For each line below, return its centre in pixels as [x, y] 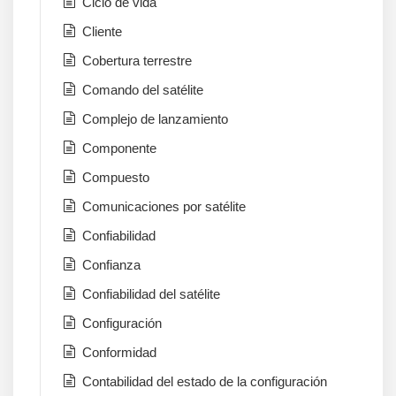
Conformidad [119, 353]
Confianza [111, 265]
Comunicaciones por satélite [164, 207]
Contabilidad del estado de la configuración [205, 382]
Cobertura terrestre [137, 61]
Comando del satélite [143, 90]
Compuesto [116, 178]
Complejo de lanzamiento [155, 119]
